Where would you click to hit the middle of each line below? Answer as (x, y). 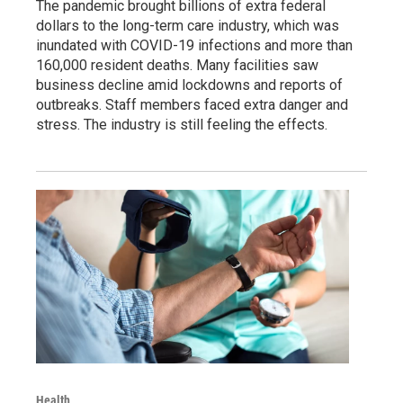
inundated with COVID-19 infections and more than (194, 45)
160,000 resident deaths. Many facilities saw (177, 65)
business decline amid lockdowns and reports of (189, 85)
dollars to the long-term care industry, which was (188, 25)
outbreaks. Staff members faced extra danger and (192, 104)
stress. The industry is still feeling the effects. (182, 124)
